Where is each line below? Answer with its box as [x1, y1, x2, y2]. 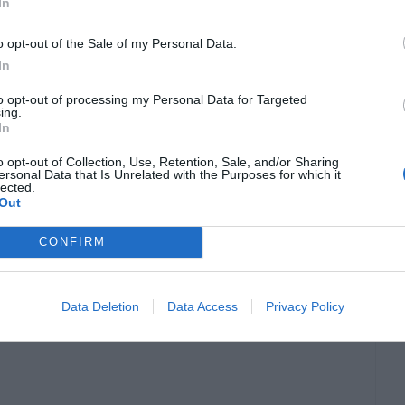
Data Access [166, 298, 238, 314]
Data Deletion [61, 298, 139, 314]
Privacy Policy [265, 298, 344, 314]
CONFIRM [38, 235, 106, 249]
